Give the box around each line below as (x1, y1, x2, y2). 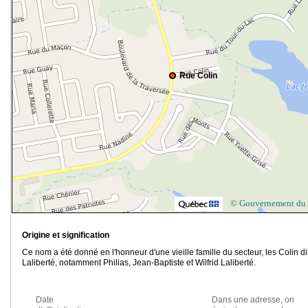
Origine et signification (22, 230, 109, 241)
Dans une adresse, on (211, 295, 294, 305)
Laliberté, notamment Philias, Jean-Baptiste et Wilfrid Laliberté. (22, 258, 256, 268)
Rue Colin (179, 71, 217, 81)
